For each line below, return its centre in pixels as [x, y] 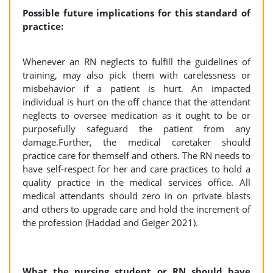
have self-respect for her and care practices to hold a [136, 169]
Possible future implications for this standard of [136, 13]
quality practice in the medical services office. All [136, 182]
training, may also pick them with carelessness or [136, 75]
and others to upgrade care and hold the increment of [136, 209]
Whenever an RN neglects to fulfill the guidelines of [136, 62]
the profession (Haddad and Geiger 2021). [110, 222]
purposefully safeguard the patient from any [136, 129]
